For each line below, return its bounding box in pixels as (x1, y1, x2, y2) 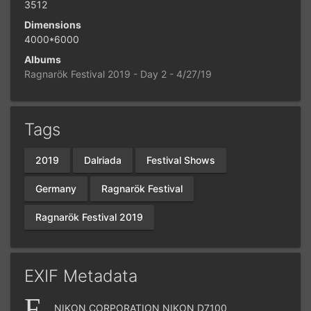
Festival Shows (146, 154, 215, 167)
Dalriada (84, 154, 121, 167)
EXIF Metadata (24, 265, 137, 286)
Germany (35, 183, 76, 195)
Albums (24, 53, 61, 65)
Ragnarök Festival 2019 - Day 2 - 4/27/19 (24, 67, 212, 80)
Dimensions (24, 18, 81, 31)
